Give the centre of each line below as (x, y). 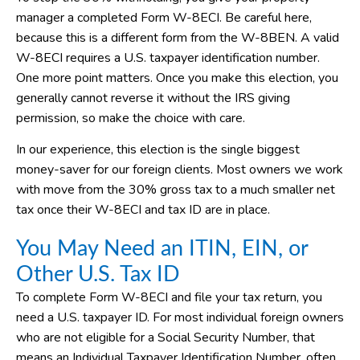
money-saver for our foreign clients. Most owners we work (180, 170)
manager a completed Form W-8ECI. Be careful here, (164, 18)
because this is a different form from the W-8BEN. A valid (178, 38)
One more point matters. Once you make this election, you (177, 78)
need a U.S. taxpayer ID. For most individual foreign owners (180, 318)
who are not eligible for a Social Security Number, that (166, 338)
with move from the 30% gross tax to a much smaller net (176, 190)
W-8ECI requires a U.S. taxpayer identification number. (168, 58)
